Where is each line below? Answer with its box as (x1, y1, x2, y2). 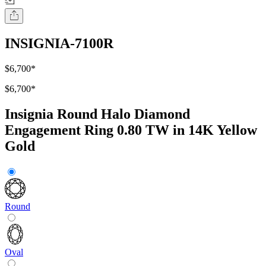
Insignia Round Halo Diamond (5, 106, 190, 122)
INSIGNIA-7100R (5, 36, 113, 52)
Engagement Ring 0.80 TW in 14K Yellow (5, 122, 257, 138)
